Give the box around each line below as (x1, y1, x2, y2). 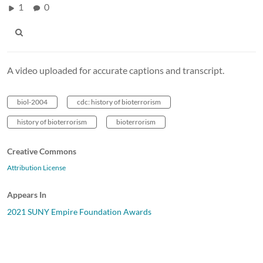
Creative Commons (7, 146, 76, 156)
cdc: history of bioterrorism (77, 97, 161, 106)
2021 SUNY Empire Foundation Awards (7, 206, 151, 217)
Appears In (7, 189, 46, 200)
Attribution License (7, 163, 66, 172)
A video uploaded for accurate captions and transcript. (7, 64, 224, 76)
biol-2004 (17, 97, 48, 106)
